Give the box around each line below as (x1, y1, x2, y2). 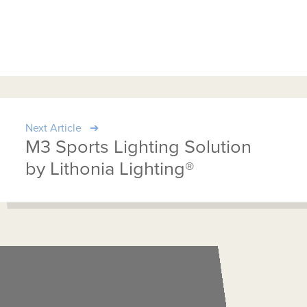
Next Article (25, 121, 82, 136)
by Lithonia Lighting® (25, 158, 195, 181)
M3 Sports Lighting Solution (25, 136, 252, 159)
